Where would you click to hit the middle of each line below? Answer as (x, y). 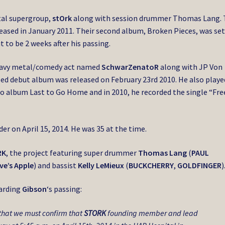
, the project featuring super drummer (72, 152)
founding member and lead (152, 213)
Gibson (35, 189)
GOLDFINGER (200, 165)
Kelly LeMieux (101, 165)
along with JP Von (191, 67)
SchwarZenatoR (130, 67)
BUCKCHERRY (151, 165)
